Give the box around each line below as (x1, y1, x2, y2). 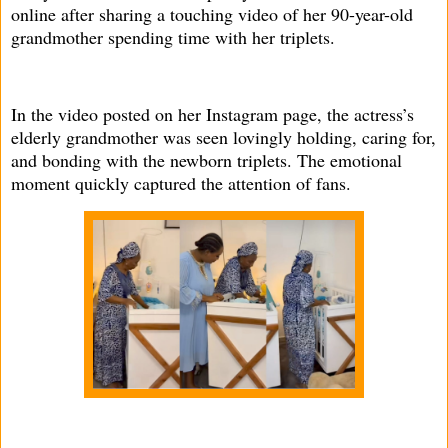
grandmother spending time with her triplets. (11, 24, 335, 49)
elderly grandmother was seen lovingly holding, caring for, (11, 125, 436, 150)
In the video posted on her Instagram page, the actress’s (11, 102, 414, 127)
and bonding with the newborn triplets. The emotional (11, 148, 402, 173)
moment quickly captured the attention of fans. (11, 171, 351, 196)
